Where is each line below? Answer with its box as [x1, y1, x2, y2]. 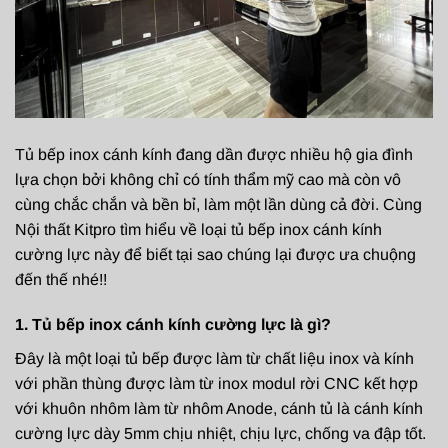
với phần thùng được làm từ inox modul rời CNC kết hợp [15, 374, 418, 392]
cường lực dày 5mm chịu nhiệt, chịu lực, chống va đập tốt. [15, 424, 426, 442]
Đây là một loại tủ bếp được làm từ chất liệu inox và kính [15, 349, 414, 367]
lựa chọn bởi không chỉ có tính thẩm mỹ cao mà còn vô [15, 170, 401, 188]
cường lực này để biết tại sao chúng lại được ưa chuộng [15, 245, 416, 263]
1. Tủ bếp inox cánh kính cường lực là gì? [15, 316, 331, 334]
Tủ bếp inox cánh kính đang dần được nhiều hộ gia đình [15, 145, 413, 163]
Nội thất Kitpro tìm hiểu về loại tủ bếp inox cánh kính [15, 220, 382, 238]
